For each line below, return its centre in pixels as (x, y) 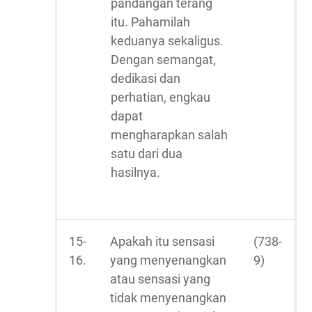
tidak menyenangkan (168, 298)
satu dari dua (147, 154)
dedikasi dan (146, 78)
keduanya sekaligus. (167, 41)
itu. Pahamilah (150, 22)
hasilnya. (135, 172)
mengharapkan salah (169, 135)
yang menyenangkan (168, 260)
